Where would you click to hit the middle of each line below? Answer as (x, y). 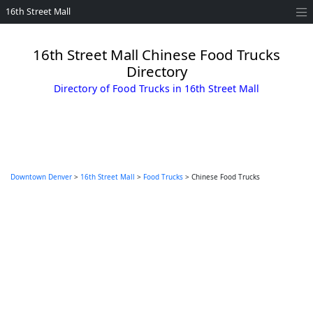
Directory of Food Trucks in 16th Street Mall (156, 88)
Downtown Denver (41, 177)
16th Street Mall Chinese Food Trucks (156, 54)
